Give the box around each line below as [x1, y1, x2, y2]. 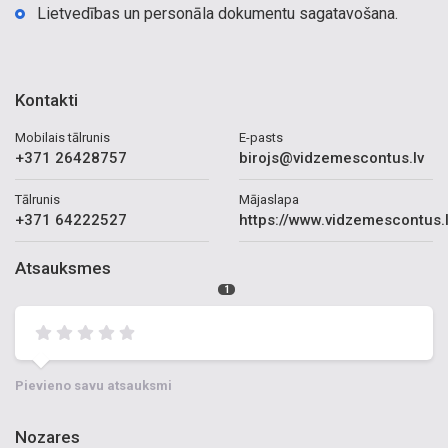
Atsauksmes [15, 258, 111, 278]
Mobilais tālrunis [15, 130, 110, 145]
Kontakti [15, 90, 78, 110]
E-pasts [239, 130, 283, 145]
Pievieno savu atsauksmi [15, 378, 172, 393]
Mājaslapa [239, 192, 299, 207]
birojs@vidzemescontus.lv [239, 149, 424, 167]
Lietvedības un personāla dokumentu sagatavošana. [37, 4, 398, 23]
